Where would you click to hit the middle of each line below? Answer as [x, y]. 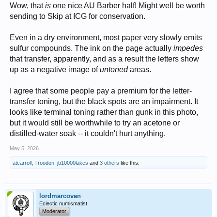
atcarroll [22, 163]
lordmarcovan [60, 196]
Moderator [54, 211]
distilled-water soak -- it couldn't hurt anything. [88, 133]
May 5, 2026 [24, 148]
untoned [114, 69]
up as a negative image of [55, 69]
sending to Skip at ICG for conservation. [77, 16]
